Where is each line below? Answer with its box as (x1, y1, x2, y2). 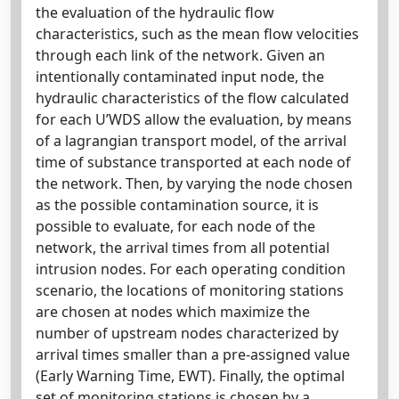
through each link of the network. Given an (36, 45, 325, 65)
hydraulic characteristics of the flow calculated (36, 88, 349, 108)
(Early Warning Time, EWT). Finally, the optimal (36, 366, 345, 386)
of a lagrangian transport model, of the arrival (36, 131, 346, 151)
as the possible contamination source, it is (36, 195, 319, 215)
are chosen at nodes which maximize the (36, 302, 310, 322)
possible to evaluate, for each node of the (36, 216, 315, 236)
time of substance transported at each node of (36, 152, 351, 172)
